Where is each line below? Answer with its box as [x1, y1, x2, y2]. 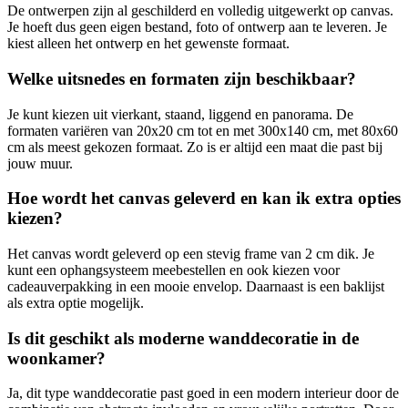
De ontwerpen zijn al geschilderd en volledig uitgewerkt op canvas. [7, 3, 393, 19]
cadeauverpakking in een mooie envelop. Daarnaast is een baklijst [7, 278, 384, 294]
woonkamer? [7, 348, 106, 368]
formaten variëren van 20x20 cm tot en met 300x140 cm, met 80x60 [7, 122, 398, 138]
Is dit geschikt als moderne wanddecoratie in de [7, 328, 359, 348]
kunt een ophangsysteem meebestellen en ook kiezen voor [7, 261, 340, 278]
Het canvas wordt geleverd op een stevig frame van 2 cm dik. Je [7, 245, 374, 261]
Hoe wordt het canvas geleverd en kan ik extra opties [7, 189, 401, 209]
